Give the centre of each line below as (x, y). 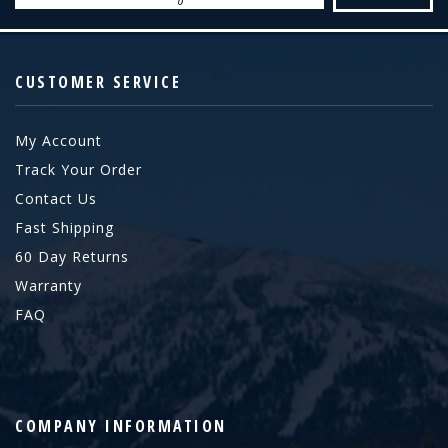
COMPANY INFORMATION (121, 426)
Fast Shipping (64, 228)
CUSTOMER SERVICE (98, 82)
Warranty (48, 286)
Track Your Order (78, 170)
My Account (58, 141)
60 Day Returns (72, 257)
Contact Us (56, 199)
